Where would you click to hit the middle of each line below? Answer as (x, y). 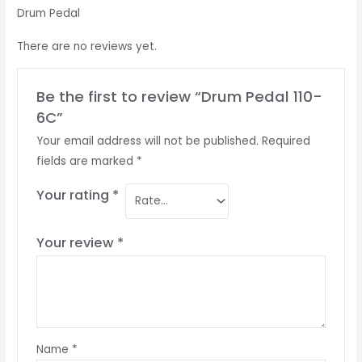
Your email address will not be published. (147, 141)
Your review (76, 242)
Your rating (74, 195)
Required (286, 141)
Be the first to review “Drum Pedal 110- (179, 96)
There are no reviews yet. (87, 47)
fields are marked (86, 161)
